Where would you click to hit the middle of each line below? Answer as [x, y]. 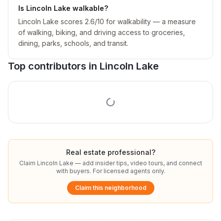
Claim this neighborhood [110, 188]
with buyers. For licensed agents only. [110, 171]
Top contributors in [54, 66]
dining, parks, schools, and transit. [73, 43]
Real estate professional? [110, 152]
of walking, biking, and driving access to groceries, [102, 32]
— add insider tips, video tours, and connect [138, 163]
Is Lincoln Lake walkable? [63, 8]
